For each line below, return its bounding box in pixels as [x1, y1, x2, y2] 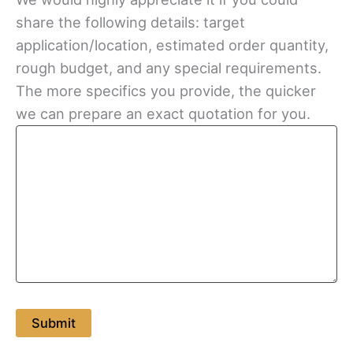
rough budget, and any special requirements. [16, 58, 321, 76]
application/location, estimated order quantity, [16, 35, 329, 54]
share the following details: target [16, 13, 245, 31]
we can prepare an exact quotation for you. [16, 104, 310, 122]
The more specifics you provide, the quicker [16, 81, 316, 99]
